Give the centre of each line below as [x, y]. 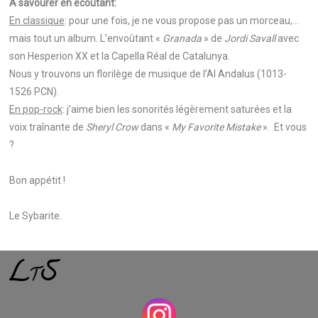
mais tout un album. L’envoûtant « [86, 38]
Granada [182, 38]
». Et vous [285, 127]
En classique [37, 21]
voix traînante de [48, 127]
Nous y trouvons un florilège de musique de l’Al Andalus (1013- [148, 74]
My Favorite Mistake [217, 127]
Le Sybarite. [35, 216]
